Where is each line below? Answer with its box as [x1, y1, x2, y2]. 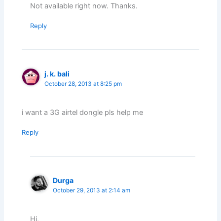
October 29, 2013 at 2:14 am [53, 187, 131, 194]
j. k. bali [44, 69, 70, 78]
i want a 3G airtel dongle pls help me [22, 108, 144, 117]
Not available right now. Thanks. [30, 1, 138, 10]
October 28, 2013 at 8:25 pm [44, 80, 122, 87]
